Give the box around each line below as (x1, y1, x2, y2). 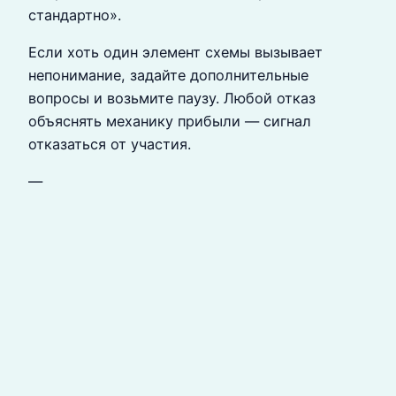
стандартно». (28, 5, 121, 24)
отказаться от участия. (28, 134, 191, 153)
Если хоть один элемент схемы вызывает (28, 42, 323, 61)
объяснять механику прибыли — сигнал (28, 111, 311, 130)
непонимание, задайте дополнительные (28, 65, 308, 84)
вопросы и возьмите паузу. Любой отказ (28, 88, 316, 107)
